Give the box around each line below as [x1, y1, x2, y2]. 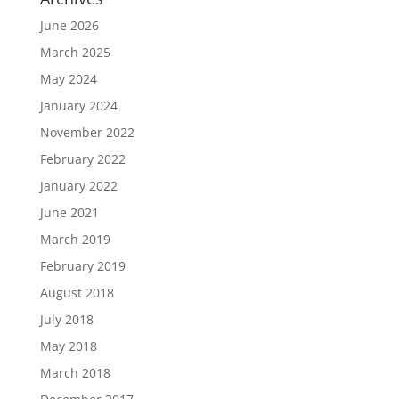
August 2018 [39, 284, 114, 302]
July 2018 [39, 311, 94, 329]
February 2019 [39, 257, 126, 275]
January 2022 [39, 177, 118, 195]
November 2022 [39, 124, 134, 142]
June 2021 [39, 204, 99, 222]
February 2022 [39, 151, 126, 168]
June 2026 [39, 17, 99, 35]
